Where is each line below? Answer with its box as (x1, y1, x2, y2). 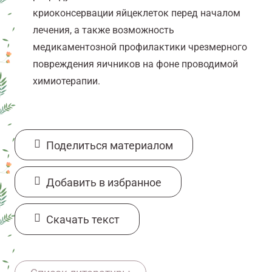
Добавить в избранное (46, 176, 162, 189)
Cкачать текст (46, 213, 120, 226)
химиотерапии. (33, 75, 100, 87)
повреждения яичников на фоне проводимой (33, 58, 238, 70)
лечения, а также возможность (33, 24, 174, 36)
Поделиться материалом (46, 138, 174, 152)
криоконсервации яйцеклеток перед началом (33, 7, 240, 19)
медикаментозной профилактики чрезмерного (33, 41, 247, 53)
